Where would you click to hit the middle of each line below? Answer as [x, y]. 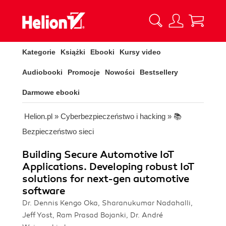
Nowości [120, 72]
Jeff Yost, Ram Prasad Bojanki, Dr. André [93, 215]
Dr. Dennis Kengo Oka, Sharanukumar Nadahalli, [107, 203]
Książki [73, 52]
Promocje [84, 72]
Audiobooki [42, 72]
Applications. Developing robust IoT [108, 167]
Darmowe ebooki [51, 92]
